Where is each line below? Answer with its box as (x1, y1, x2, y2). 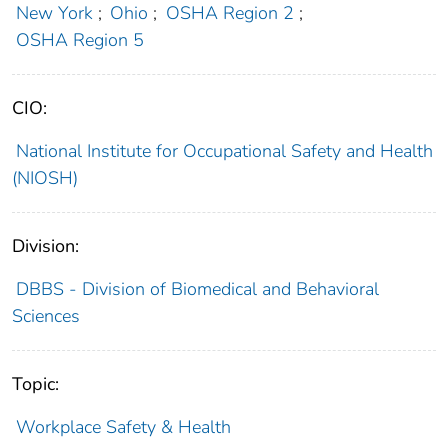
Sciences (12, 304, 80, 329)
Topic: (12, 372, 59, 397)
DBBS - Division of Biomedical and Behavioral (15, 277, 379, 302)
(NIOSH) (12, 166, 78, 191)
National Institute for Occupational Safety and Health (15, 139, 433, 164)
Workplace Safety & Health (15, 415, 231, 440)
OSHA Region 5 (15, 28, 144, 53)
